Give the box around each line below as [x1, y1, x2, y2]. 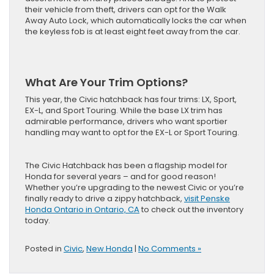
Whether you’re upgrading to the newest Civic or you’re [25, 182, 244, 194]
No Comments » [138, 243, 201, 255]
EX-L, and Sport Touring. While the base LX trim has [25, 105, 223, 117]
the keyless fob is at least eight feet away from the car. [25, 26, 242, 38]
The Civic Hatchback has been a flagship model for [25, 160, 228, 172]
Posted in [25, 243, 64, 255]
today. [25, 215, 52, 227]
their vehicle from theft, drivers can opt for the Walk [25, 4, 226, 16]
